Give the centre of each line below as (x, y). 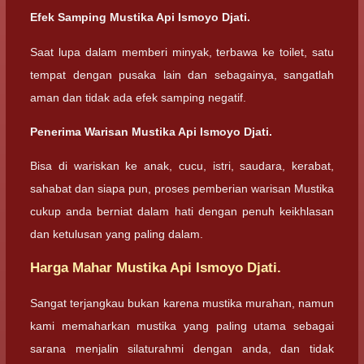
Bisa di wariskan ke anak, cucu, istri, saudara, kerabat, (182, 166)
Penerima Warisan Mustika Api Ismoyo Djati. (151, 131)
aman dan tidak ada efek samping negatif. (138, 97)
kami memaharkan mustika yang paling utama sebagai (182, 325)
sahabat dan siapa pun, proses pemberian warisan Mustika (182, 188)
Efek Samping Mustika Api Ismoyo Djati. (140, 17)
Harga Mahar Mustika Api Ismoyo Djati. (156, 268)
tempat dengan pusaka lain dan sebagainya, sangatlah (182, 74)
